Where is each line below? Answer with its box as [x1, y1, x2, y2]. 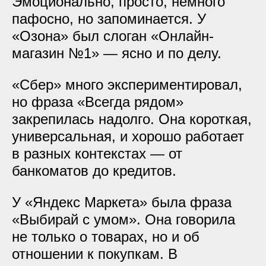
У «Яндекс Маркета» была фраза [12, 194, 232, 210]
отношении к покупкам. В [12, 246, 178, 262]
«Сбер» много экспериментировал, [12, 77, 242, 93]
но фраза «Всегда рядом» [12, 94, 183, 110]
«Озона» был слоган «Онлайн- [12, 28, 214, 44]
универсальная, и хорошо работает [12, 128, 244, 144]
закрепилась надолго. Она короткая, [12, 111, 252, 127]
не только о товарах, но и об [12, 229, 199, 245]
